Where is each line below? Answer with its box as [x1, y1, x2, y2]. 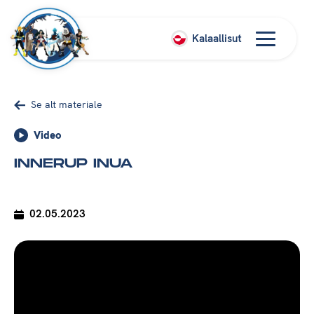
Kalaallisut [192, 31, 242, 46]
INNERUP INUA [14, 156, 133, 171]
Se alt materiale [31, 98, 102, 111]
